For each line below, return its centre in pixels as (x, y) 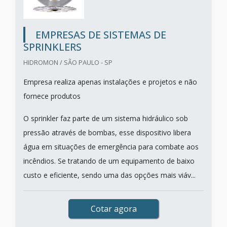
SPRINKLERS (52, 47)
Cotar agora (113, 209)
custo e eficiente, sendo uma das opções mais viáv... (109, 175)
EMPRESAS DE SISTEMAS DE (101, 35)
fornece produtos (52, 96)
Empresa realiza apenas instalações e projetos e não (110, 82)
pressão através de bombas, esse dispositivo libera (107, 133)
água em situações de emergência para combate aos (111, 147)
